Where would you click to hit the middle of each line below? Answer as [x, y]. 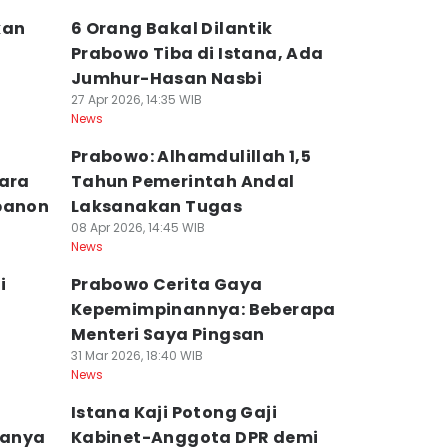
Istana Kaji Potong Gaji [173, 412]
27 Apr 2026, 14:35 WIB [136, 99]
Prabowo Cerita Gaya [166, 284]
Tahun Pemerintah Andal [182, 181]
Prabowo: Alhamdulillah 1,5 [191, 156]
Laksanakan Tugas [156, 206]
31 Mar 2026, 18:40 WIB [136, 355]
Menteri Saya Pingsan [167, 334]
